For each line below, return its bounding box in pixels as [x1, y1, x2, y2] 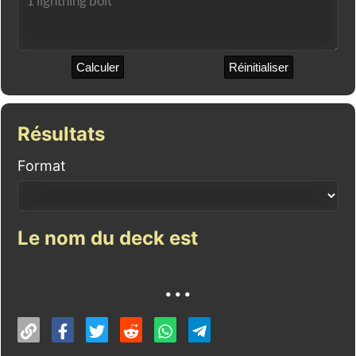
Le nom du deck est [17, 226, 198, 250]
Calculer [76, 60, 119, 74]
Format [17, 157, 66, 174]
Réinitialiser [228, 60, 288, 74]
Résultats [17, 122, 105, 145]
